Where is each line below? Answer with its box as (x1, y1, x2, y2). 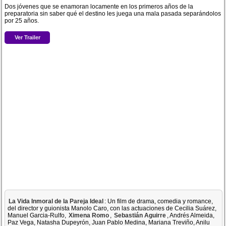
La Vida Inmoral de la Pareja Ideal (9, 198, 104, 205)
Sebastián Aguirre (114, 212, 166, 219)
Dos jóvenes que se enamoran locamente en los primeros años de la (5, 3, 194, 10)
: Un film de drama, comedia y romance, (104, 198, 213, 205)
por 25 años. (5, 17, 39, 24)
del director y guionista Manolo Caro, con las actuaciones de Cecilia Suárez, (8, 205, 217, 212)
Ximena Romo (69, 212, 109, 219)
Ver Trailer (14, 34, 40, 40)
